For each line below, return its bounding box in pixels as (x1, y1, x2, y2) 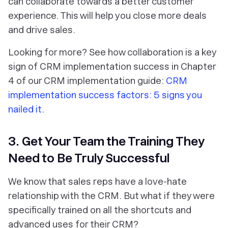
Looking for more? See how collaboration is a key (8, 46, 216, 58)
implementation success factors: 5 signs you (8, 89, 202, 100)
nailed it (8, 103, 42, 115)
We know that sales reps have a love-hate (8, 176, 187, 187)
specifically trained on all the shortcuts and (8, 204, 191, 215)
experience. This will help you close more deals (8, 10, 207, 21)
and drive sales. (8, 24, 75, 35)
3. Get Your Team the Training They (8, 133, 204, 149)
